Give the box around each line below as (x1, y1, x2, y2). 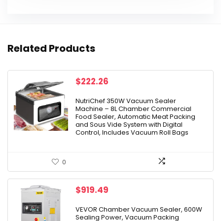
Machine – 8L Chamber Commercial (75, 104, 191, 113)
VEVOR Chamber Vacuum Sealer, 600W (75, 205, 202, 214)
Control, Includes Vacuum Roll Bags (75, 128, 188, 137)
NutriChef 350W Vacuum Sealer (75, 96, 176, 106)
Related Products (7, 41, 95, 55)
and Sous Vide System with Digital (75, 120, 183, 129)
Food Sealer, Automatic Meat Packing (75, 112, 195, 121)
